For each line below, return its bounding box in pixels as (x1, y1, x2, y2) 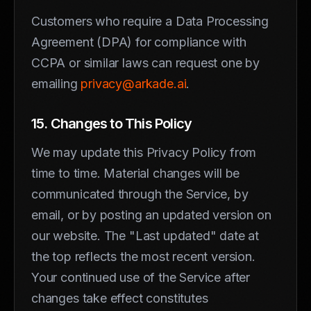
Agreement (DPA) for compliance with (31, 34, 246, 49)
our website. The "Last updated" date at (31, 228, 259, 243)
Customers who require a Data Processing (31, 13, 269, 28)
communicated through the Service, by (31, 186, 249, 201)
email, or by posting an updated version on (31, 207, 271, 222)
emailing (31, 76, 81, 91)
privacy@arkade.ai (81, 76, 187, 91)
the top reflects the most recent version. (31, 249, 255, 264)
